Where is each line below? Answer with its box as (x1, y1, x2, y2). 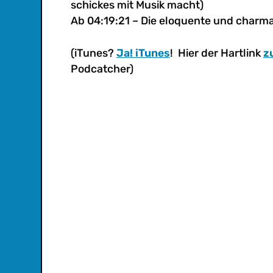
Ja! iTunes (116, 46, 170, 59)
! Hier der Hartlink (169, 46, 263, 59)
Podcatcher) (70, 62, 133, 75)
